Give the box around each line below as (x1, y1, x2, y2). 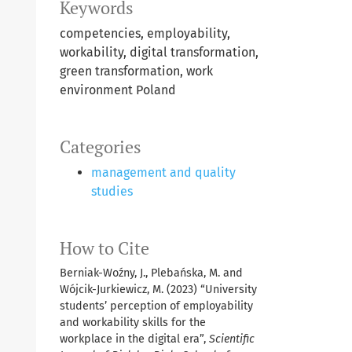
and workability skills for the (60, 316, 206, 330)
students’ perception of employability (60, 299, 253, 313)
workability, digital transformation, (60, 45, 258, 60)
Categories (60, 136, 141, 159)
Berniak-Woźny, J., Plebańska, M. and (60, 266, 243, 280)
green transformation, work (60, 64, 213, 79)
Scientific (209, 332, 255, 346)
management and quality (91, 165, 236, 181)
